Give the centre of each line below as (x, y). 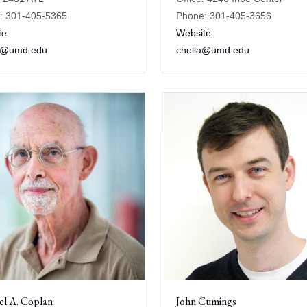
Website (194, 33)
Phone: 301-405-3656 (224, 16)
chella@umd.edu (213, 50)
